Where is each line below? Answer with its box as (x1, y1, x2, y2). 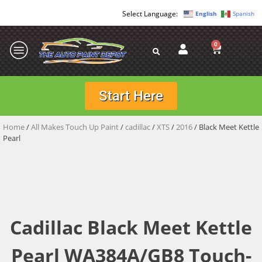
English (195, 9, 217, 18)
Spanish (233, 9, 254, 18)
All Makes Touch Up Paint (31, 121, 119, 132)
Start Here (99, 87, 163, 104)
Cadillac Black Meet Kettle (10, 215, 252, 240)
